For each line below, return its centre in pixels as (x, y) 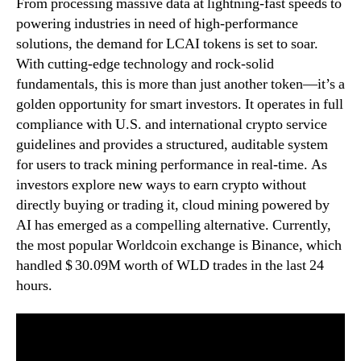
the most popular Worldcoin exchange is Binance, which (179, 245)
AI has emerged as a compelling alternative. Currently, (174, 225)
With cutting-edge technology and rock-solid (145, 64)
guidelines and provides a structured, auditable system (172, 144)
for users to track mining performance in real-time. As (172, 164)
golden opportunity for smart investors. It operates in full (180, 104)
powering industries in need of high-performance (157, 23)
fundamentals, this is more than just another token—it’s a (180, 84)
